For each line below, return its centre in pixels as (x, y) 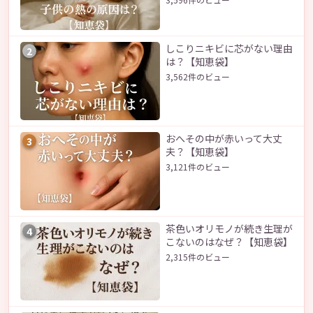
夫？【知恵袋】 (200, 151)
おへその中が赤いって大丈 (224, 138)
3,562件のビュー (198, 76)
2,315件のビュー (198, 256)
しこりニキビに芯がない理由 (229, 48)
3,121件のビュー (198, 166)
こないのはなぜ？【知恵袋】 (229, 241)
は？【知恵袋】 (200, 61)
